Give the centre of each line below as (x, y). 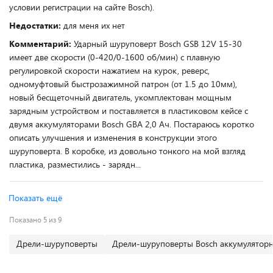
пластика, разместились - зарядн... (75, 164)
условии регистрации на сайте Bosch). (82, 7)
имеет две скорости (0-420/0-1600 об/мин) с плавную (115, 57)
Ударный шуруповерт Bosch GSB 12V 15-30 (158, 44)
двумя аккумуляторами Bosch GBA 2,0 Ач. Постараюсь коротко (132, 124)
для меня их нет (94, 25)
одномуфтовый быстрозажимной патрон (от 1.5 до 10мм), (123, 84)
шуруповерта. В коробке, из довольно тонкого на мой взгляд (127, 151)
